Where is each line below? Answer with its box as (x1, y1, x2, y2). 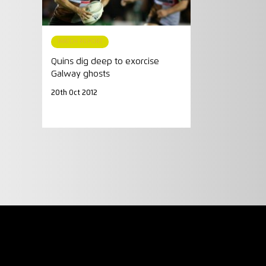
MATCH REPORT (57, 39, 103, 45)
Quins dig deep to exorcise (51, 56, 160, 66)
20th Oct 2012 (51, 88, 98, 97)
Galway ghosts (51, 69, 110, 78)
